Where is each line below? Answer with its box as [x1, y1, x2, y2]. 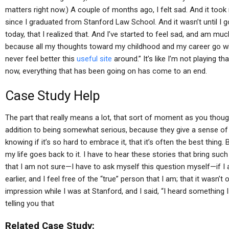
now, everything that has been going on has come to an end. [5, 66, 207, 76]
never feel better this [5, 54, 77, 63]
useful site [77, 54, 112, 63]
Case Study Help [5, 88, 100, 103]
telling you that [5, 199, 54, 208]
